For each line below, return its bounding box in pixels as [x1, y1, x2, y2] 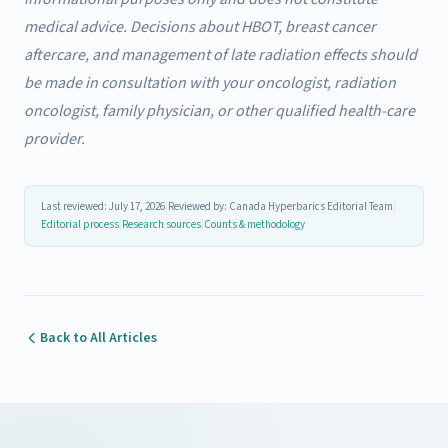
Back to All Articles [40, 328, 157, 349]
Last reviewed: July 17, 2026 [41, 199, 165, 215]
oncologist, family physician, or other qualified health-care [24, 100, 415, 123]
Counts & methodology [204, 217, 305, 233]
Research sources [122, 217, 201, 233]
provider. [24, 128, 85, 151]
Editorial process [41, 217, 119, 233]
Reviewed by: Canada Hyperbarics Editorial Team [168, 199, 393, 215]
